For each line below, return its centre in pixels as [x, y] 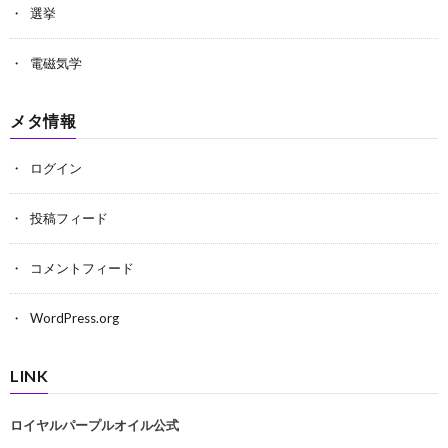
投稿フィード [69, 218]
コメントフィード [82, 268]
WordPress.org [74, 318]
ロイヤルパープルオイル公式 [94, 425]
